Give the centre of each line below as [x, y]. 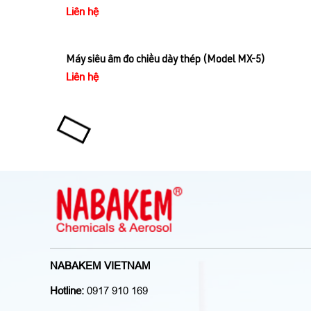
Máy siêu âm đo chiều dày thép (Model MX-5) [166, 60]
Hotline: [67, 291]
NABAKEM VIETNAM [100, 266]
